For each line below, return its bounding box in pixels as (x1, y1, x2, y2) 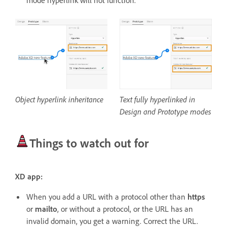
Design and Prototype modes (120, 106, 211, 117)
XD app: (15, 171, 43, 182)
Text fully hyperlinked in (120, 94, 195, 105)
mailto (35, 204, 57, 214)
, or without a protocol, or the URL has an (57, 204, 193, 214)
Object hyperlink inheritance (15, 94, 103, 105)
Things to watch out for (29, 135, 148, 151)
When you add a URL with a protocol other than (26, 192, 187, 202)
